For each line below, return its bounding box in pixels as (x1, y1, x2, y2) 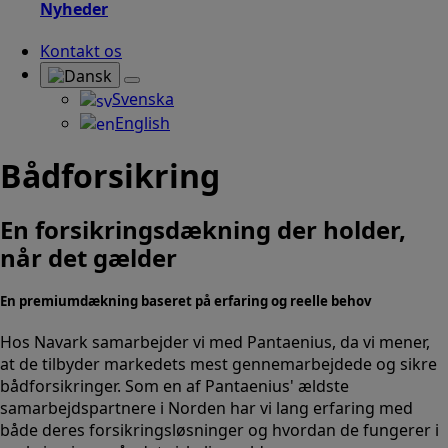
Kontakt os (40, 40, 122, 63)
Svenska (112, 87, 174, 110)
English (115, 111, 170, 134)
